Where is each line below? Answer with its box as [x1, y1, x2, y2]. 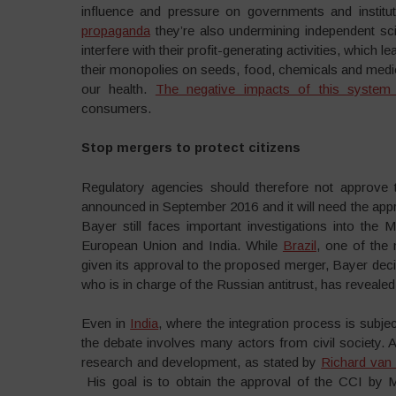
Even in [80, 316, 131, 331]
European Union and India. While [80, 237, 283, 253]
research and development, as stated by [80, 354, 322, 369]
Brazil [282, 237, 316, 253]
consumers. [80, 100, 151, 116]
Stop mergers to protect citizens [80, 140, 301, 155]
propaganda [80, 22, 150, 38]
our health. [80, 80, 156, 96]
